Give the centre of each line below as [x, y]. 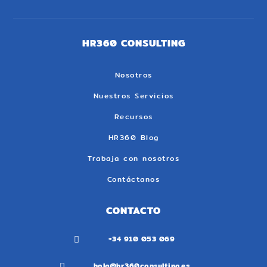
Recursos [133, 117]
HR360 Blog [133, 138]
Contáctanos [133, 179]
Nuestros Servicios [133, 96]
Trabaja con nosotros [133, 159]
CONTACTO [133, 211]
